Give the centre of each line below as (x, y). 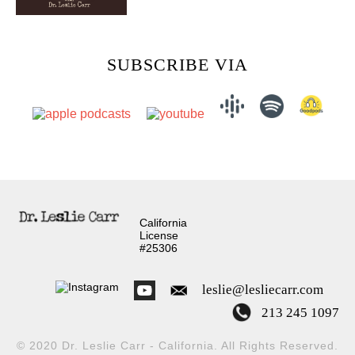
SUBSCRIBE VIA (177, 65)
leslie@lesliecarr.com (263, 290)
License (158, 236)
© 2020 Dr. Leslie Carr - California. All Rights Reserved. (177, 346)
